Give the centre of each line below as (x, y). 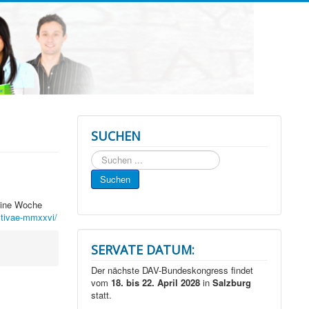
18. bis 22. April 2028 (156, 283)
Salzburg (232, 283)
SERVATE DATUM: (143, 250)
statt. (102, 295)
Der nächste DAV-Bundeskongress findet (172, 270)
